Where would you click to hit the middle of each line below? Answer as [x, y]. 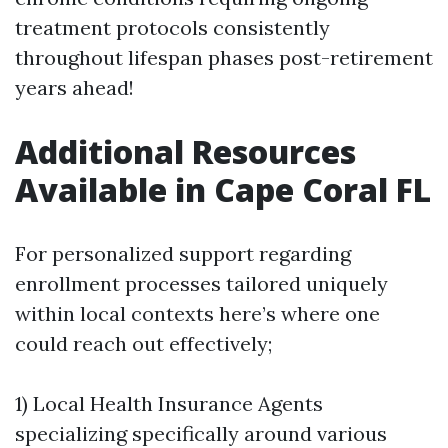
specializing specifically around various [201, 433]
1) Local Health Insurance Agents [169, 403]
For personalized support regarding [183, 253]
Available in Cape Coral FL [223, 189]
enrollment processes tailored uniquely [201, 283]
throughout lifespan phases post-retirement [224, 57]
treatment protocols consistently [172, 27]
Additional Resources [185, 151]
